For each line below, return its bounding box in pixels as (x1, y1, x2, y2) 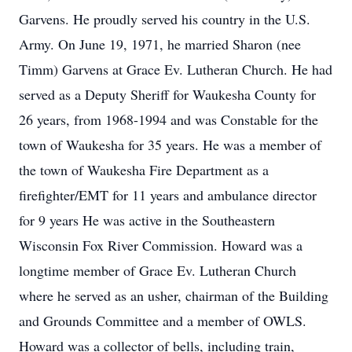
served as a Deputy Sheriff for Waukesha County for (19, 85, 316, 104)
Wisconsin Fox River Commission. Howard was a (19, 236, 302, 255)
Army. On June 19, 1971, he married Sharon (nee (19, 35, 301, 53)
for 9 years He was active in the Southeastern (19, 211, 275, 229)
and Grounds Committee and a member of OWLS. (19, 311, 306, 330)
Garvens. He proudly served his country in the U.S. (19, 9, 310, 28)
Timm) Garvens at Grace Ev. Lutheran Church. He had (19, 60, 332, 79)
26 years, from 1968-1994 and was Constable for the (19, 110, 318, 129)
